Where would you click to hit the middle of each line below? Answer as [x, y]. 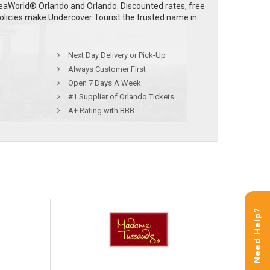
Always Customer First [106, 69]
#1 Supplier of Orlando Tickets [120, 97]
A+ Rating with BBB [100, 111]
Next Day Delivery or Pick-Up [116, 55]
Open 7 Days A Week [103, 83]
